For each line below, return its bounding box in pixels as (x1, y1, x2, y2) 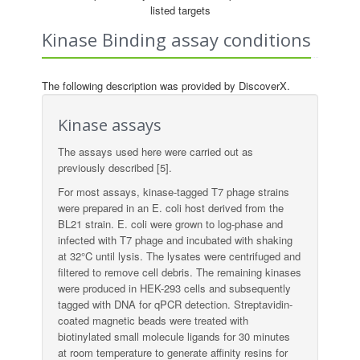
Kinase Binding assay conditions (42, 27, 312, 51)
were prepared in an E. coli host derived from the (58, 200, 284, 215)
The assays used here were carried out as (58, 144, 254, 159)
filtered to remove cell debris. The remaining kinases (58, 264, 302, 280)
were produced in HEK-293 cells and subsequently (58, 280, 292, 296)
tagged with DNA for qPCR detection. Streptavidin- (58, 297, 293, 312)
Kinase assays (58, 114, 162, 136)
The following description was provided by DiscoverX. (42, 78, 291, 93)
